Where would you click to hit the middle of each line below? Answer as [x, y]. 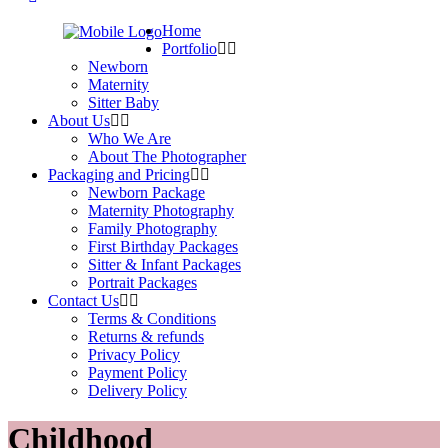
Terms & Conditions [152, 318]
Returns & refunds [146, 336]
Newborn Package [146, 192]
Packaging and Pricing [119, 174]
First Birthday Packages [163, 246]
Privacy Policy [134, 354]
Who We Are [129, 138]
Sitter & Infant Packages [164, 264]
